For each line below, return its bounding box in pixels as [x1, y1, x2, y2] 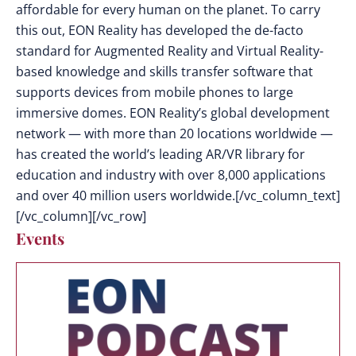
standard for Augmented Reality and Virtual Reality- [16, 42, 323, 60]
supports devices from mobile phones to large [16, 83, 293, 101]
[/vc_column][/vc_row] [16, 207, 146, 225]
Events [16, 227, 64, 249]
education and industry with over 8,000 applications [16, 166, 326, 184]
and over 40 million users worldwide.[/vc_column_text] [16, 187, 340, 204]
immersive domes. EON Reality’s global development [16, 104, 330, 122]
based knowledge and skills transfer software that [16, 63, 313, 80]
